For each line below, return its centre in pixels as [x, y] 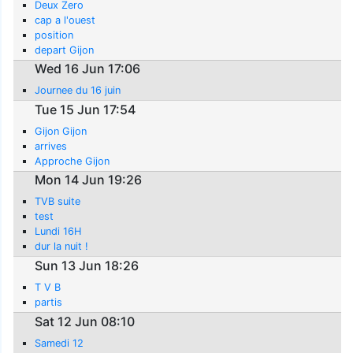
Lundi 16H [58, 232]
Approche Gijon [72, 161]
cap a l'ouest [65, 20]
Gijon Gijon [61, 131]
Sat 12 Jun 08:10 [85, 321]
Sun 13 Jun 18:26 [87, 265]
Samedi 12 [59, 343]
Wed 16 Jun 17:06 [88, 69]
